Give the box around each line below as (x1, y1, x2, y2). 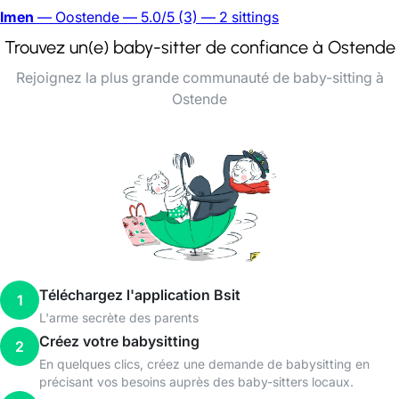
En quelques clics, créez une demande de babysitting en (39, 356, 370, 371)
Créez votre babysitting (39, 332, 199, 350)
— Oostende (34, 8, 119, 26)
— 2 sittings (198, 8, 279, 26)
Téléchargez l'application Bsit (39, 286, 240, 304)
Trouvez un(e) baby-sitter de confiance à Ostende (4, 37, 395, 58)
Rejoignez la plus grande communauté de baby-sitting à (15, 69, 384, 86)
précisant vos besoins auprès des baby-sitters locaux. (39, 374, 354, 389)
